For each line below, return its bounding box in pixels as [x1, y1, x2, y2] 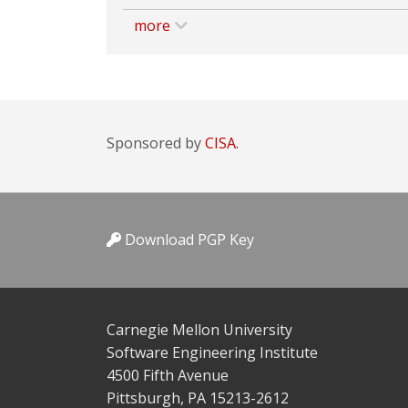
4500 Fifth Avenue [107, 365, 229, 385]
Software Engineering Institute [107, 342, 318, 362]
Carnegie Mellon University [107, 320, 292, 340]
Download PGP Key [121, 229, 254, 250]
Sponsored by [107, 133, 205, 153]
